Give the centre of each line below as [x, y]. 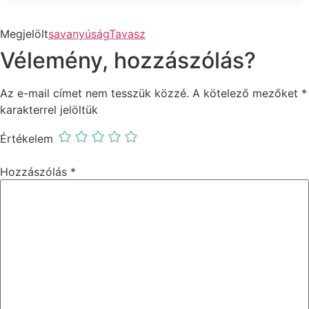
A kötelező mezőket [247, 93]
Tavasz [127, 34]
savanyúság [79, 34]
